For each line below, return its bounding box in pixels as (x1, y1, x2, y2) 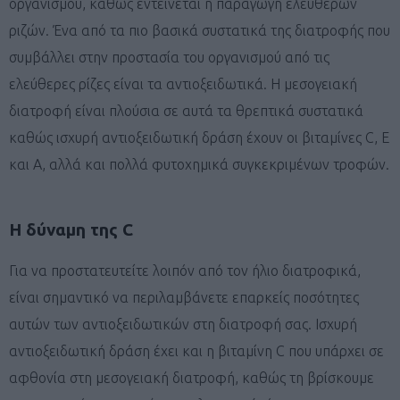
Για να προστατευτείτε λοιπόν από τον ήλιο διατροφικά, (9, 262, 361, 279)
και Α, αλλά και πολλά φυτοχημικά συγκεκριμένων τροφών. (9, 155, 389, 172)
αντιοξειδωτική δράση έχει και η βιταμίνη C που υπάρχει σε (9, 342, 384, 359)
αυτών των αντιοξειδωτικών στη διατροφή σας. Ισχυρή (9, 315, 357, 332)
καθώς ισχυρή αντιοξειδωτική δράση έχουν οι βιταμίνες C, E (9, 129, 389, 146)
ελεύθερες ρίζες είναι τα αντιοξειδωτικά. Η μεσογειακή (9, 75, 357, 92)
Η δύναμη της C (9, 219, 133, 239)
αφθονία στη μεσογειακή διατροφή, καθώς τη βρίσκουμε (9, 369, 374, 386)
